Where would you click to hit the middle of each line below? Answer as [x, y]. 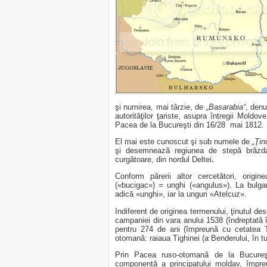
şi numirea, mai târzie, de [161, 107]
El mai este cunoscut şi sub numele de [184, 141]
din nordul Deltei [184, 159]
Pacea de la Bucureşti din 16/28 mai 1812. [190, 125]
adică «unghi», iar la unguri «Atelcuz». [181, 194]
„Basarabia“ [226, 107]
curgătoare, [134, 159]
